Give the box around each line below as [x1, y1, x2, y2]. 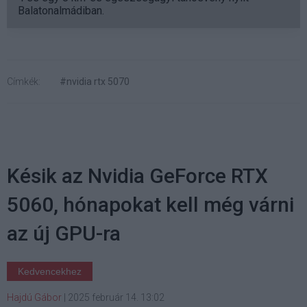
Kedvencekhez [18, 266, 82, 278]
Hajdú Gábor [7, 292, 62, 304]
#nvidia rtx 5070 [60, 76, 130, 88]
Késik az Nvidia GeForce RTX [7, 164, 268, 188]
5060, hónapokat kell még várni [7, 193, 294, 217]
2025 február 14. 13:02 [68, 292, 164, 304]
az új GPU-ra [7, 221, 121, 246]
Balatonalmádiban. [18, 4, 104, 18]
